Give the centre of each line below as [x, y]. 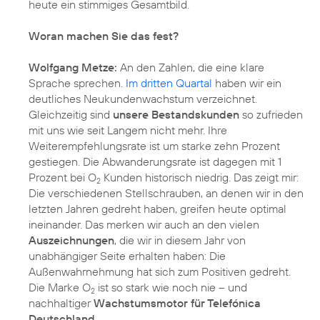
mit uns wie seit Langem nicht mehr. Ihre [128, 130]
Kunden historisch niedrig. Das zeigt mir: [200, 177]
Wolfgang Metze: [73, 67]
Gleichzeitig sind [71, 115]
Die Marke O [60, 287]
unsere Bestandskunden [176, 115]
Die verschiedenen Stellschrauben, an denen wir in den [166, 193]
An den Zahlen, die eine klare [191, 67]
